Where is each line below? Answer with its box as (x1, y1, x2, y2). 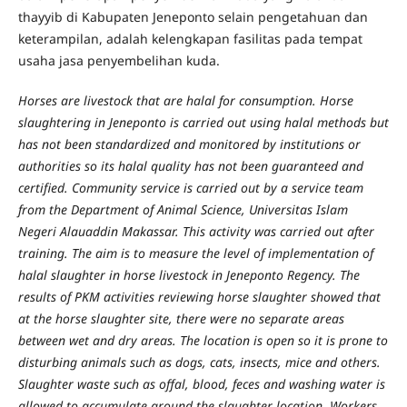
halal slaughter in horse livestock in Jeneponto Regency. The (17, 266, 360, 284)
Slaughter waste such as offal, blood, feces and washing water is (17, 375, 385, 393)
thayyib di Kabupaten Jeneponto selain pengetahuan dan (17, 8, 368, 25)
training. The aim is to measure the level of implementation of (17, 244, 373, 263)
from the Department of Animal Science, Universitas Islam (17, 201, 348, 219)
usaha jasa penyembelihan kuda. (17, 52, 220, 69)
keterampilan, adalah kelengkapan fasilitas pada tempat (17, 30, 362, 47)
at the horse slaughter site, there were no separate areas (17, 310, 344, 328)
